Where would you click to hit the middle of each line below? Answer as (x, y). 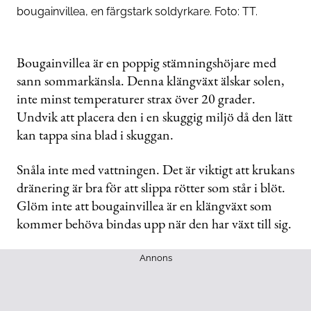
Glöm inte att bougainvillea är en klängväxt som (144, 205)
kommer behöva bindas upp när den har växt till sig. (154, 223)
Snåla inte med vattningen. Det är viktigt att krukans (155, 169)
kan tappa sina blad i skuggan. (95, 134)
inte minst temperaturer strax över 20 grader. (136, 98)
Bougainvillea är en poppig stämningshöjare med (146, 62)
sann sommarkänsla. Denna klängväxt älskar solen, (151, 80)
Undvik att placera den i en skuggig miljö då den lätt (154, 116)
